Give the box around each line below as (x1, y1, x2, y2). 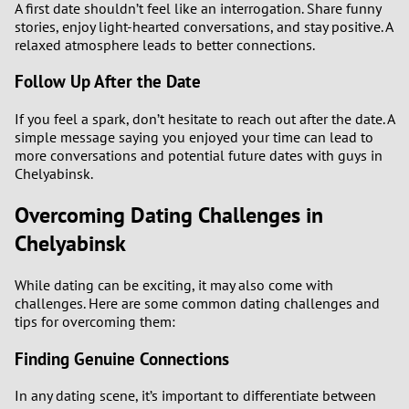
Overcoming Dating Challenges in (15, 200, 323, 229)
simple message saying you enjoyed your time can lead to (15, 128, 373, 147)
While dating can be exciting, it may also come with (15, 275, 333, 294)
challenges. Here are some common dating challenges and (15, 293, 380, 312)
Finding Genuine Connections (15, 347, 229, 370)
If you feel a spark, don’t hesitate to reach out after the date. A (15, 110, 394, 129)
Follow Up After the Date (15, 70, 201, 93)
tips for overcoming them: (15, 311, 175, 330)
